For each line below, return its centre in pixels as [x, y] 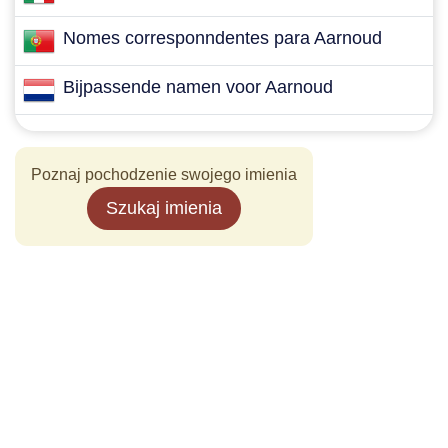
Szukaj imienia [164, 208]
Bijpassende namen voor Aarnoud [198, 87]
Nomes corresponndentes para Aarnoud [222, 38]
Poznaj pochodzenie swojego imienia [164, 174]
